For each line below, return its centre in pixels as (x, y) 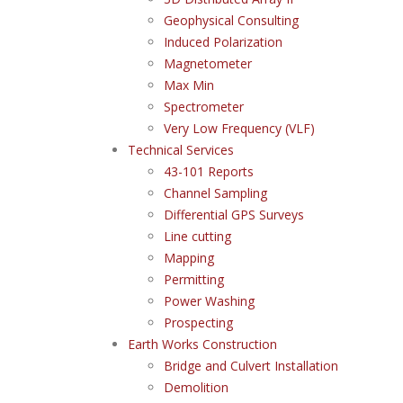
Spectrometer (204, 107)
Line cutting (197, 236)
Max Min (189, 85)
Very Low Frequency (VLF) (239, 128)
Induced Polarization (223, 42)
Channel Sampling (215, 193)
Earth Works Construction (202, 344)
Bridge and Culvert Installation (251, 366)
